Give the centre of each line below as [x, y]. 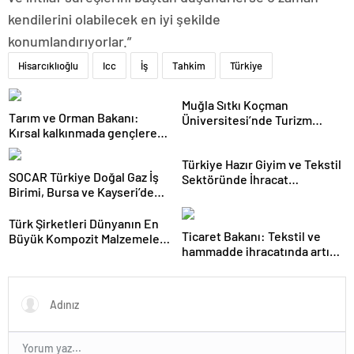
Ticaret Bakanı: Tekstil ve [251, 236]
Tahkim [189, 66]
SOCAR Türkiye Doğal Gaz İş [84, 177]
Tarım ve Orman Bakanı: [74, 117]
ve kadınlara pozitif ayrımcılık [88, 147]
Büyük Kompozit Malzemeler [87, 238]
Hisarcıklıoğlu [48, 66]
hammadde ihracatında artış [259, 251]
